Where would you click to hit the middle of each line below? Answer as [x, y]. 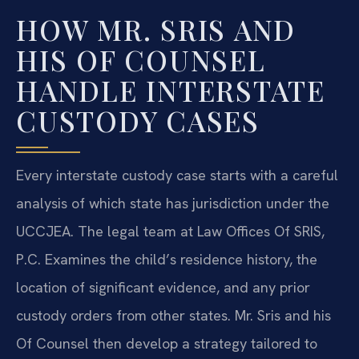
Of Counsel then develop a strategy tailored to [167, 344]
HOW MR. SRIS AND [156, 30]
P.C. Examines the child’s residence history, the [167, 260]
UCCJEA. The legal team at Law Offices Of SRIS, [170, 232]
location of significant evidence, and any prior [163, 288]
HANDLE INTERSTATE [171, 91]
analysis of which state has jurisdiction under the [173, 204]
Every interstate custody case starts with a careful [177, 175]
